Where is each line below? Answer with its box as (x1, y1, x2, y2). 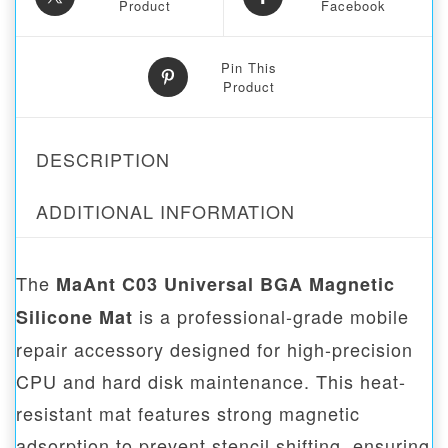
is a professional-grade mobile (133, 303, 409, 330)
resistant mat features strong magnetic (16, 400, 360, 427)
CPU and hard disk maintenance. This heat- (16, 368, 406, 395)
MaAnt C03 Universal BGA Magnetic (56, 271, 395, 298)
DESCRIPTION (36, 146, 170, 173)
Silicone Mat (16, 304, 133, 331)
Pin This (221, 58, 277, 78)
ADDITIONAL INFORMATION (36, 198, 295, 225)
